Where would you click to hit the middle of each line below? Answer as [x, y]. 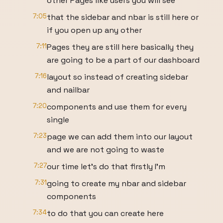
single [58, 120]
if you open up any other [94, 30]
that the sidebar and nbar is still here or [123, 17]
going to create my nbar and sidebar [116, 183]
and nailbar [68, 90]
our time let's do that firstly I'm [106, 167]
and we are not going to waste [106, 150]
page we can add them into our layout [120, 137]
